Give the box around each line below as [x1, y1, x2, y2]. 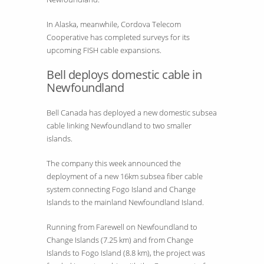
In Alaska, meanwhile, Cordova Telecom [47, 18, 181, 29]
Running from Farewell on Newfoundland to [47, 221, 197, 232]
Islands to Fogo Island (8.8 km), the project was [47, 247, 205, 258]
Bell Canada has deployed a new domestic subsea [47, 107, 217, 118]
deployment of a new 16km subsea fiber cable [47, 170, 203, 181]
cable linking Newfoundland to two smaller [47, 120, 192, 131]
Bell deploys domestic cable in [47, 66, 202, 82]
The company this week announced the [47, 157, 181, 169]
